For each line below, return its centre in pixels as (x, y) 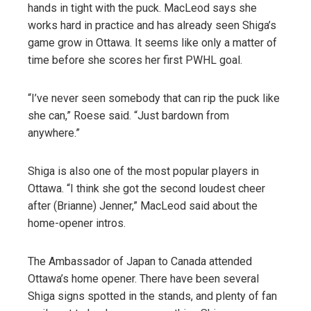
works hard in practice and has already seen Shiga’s (152, 25)
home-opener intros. (77, 223)
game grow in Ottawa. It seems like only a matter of (152, 42)
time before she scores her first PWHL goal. (135, 60)
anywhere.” (54, 133)
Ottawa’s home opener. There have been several (143, 278)
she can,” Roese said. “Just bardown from (128, 115)
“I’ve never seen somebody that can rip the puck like (154, 98)
